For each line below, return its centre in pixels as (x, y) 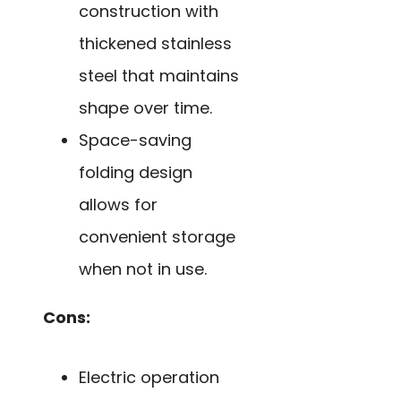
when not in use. (143, 269)
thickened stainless (155, 43)
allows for (118, 204)
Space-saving (135, 140)
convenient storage (157, 236)
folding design (136, 172)
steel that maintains (159, 75)
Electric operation (149, 377)
